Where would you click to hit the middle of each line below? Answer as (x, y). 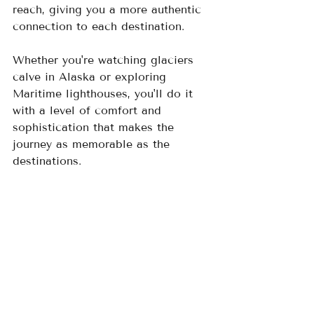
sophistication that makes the (95, 127)
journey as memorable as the (93, 144)
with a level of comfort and (89, 110)
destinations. (47, 161)
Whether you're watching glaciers (105, 60)
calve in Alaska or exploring (91, 76)
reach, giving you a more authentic (109, 9)
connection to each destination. (103, 26)
